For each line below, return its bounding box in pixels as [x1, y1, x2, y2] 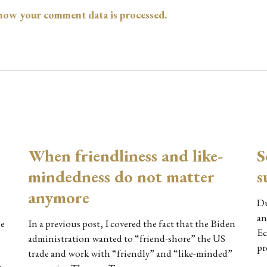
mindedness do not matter [28, 166, 215, 188]
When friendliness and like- [28, 145, 223, 167]
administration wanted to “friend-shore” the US [28, 232, 226, 246]
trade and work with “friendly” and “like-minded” [28, 247, 233, 260]
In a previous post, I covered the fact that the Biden [28, 217, 236, 231]
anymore [28, 187, 90, 209]
